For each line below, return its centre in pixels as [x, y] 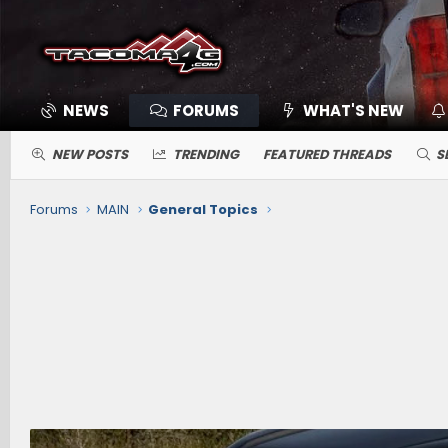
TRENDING [206, 154]
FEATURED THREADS [327, 154]
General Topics [203, 209]
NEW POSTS [89, 154]
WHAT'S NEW [353, 110]
